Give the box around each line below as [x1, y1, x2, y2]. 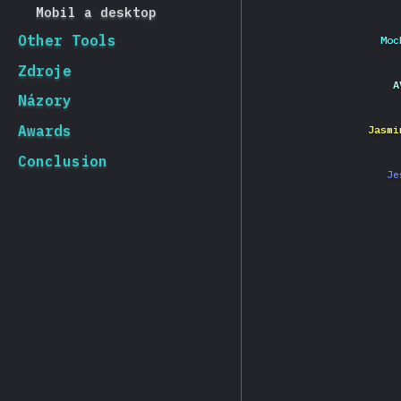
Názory [18, 91, 72, 110]
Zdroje [18, 61, 72, 80]
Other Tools [18, 31, 116, 50]
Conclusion [18, 151, 107, 170]
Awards [18, 121, 72, 140]
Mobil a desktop [36, 3, 157, 21]
